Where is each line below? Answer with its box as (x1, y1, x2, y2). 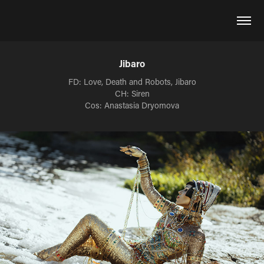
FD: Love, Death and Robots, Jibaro (68, 76, 196, 87)
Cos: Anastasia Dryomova (85, 100, 179, 111)
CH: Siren (114, 88, 150, 99)
